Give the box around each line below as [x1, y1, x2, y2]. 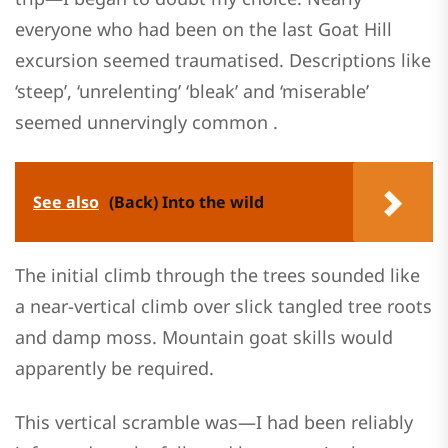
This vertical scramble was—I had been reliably [15, 410, 413, 434]
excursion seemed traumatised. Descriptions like [15, 48, 431, 73]
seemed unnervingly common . [15, 110, 278, 135]
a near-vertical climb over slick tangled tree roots [15, 293, 432, 318]
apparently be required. [15, 355, 214, 380]
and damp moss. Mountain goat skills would [15, 324, 393, 349]
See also [33, 190, 99, 213]
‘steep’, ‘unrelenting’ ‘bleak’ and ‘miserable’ [15, 79, 369, 104]
